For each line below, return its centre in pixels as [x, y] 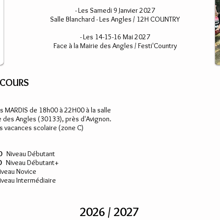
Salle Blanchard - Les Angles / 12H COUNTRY [115, 19]
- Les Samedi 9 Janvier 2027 [115, 10]
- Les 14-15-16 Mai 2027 [115, 37]
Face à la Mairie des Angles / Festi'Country [115, 46]
